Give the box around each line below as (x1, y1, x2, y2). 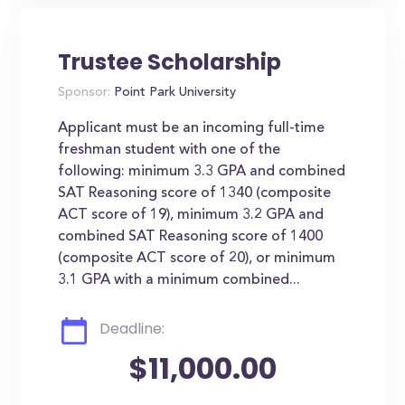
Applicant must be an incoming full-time (58, 121, 325, 136)
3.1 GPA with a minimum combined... (58, 273, 301, 287)
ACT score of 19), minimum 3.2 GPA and (58, 208, 325, 222)
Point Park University (110, 87, 237, 99)
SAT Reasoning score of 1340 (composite (58, 186, 332, 201)
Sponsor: (58, 87, 111, 99)
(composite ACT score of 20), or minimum (58, 251, 336, 266)
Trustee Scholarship (58, 47, 282, 77)
